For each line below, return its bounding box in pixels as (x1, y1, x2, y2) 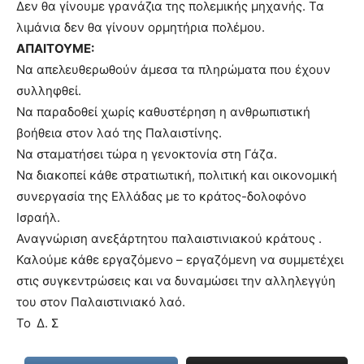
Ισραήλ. (16, 210, 60, 225)
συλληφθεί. (16, 83, 81, 98)
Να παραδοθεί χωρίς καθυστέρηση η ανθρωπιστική (16, 104, 310, 119)
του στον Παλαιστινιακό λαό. (16, 294, 185, 310)
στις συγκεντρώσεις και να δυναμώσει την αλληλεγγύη (16, 273, 336, 288)
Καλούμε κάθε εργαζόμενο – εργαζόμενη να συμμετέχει (16, 252, 344, 267)
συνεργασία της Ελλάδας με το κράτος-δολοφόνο (16, 188, 306, 204)
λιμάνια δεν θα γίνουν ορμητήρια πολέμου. (16, 19, 265, 35)
